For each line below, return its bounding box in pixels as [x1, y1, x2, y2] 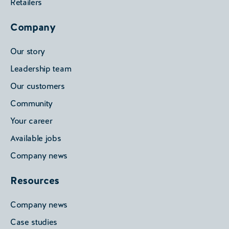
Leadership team [10, 63, 72, 75]
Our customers [10, 81, 65, 92]
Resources [10, 174, 60, 188]
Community [10, 98, 53, 109]
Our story [10, 46, 45, 57]
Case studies [10, 217, 58, 228]
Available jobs [10, 133, 61, 144]
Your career [10, 116, 53, 127]
